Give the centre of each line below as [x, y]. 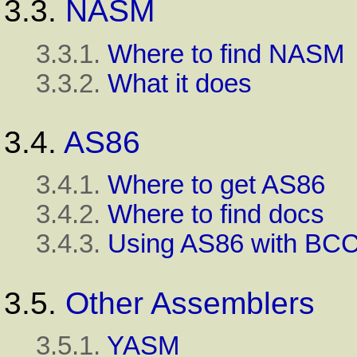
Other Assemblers [190, 303]
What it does [180, 83]
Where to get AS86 [216, 185]
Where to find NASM [226, 54]
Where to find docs [216, 215]
